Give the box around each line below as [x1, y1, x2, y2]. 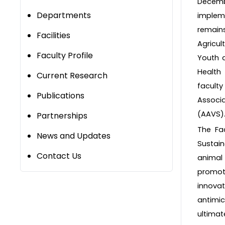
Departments [37, 10, 91, 22]
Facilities [37, 30, 70, 42]
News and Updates [37, 130, 110, 142]
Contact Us [37, 150, 81, 162]
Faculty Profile [37, 50, 93, 62]
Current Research [37, 70, 107, 82]
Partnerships [37, 110, 87, 122]
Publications [37, 90, 84, 102]
